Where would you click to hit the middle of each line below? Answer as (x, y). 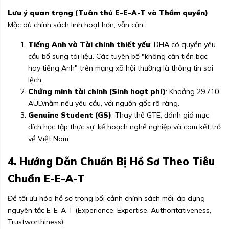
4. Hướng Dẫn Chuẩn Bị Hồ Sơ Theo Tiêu (111, 162)
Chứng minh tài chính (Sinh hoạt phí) (97, 92)
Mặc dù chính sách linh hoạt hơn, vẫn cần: (76, 25)
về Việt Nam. (49, 139)
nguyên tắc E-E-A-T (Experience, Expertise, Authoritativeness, (109, 210)
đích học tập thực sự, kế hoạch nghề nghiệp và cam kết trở (124, 127)
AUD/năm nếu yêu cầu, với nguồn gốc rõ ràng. (104, 104)
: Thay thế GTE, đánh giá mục (160, 115)
